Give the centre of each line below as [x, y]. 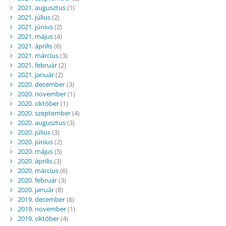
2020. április [35, 161]
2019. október [38, 218]
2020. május [35, 151]
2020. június [35, 142]
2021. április [35, 46]
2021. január [36, 74]
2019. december [41, 199]
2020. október [38, 103]
